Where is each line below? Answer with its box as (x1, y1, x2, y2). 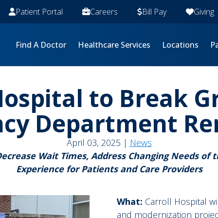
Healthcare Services (78, 39, 150, 50)
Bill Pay (142, 6, 166, 17)
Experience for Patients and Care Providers (16, 163, 202, 175)
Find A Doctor (16, 39, 66, 50)
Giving (194, 6, 214, 17)
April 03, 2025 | (66, 137, 127, 148)
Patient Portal (16, 6, 63, 17)
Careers (90, 6, 118, 17)
